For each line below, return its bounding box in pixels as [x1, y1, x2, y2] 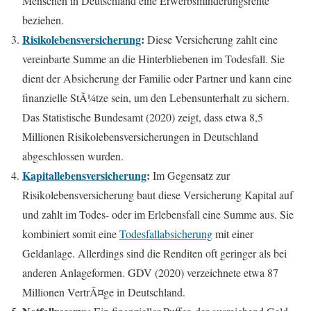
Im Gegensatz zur [150, 168, 230, 183]
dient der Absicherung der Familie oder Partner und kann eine [22, 71, 292, 86]
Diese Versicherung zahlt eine [144, 32, 278, 47]
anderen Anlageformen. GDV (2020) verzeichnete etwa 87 [22, 265, 278, 280]
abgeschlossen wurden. [22, 149, 124, 164]
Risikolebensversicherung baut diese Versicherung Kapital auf [22, 187, 293, 203]
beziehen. [22, 12, 64, 28]
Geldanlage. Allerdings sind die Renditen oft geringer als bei [22, 246, 287, 261]
